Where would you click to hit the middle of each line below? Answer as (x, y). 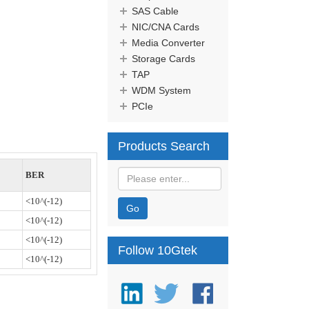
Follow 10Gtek (158, 250)
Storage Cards (163, 59)
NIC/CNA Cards (166, 27)
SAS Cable (155, 11)
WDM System (161, 90)
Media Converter (168, 43)
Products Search (164, 146)
